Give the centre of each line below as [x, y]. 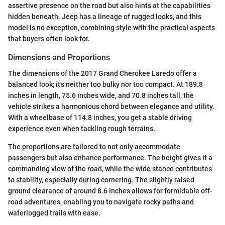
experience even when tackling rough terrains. [82, 128]
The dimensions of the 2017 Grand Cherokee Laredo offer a [102, 73]
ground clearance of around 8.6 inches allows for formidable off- [110, 191]
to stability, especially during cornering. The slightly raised [101, 180]
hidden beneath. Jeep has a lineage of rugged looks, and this [105, 16]
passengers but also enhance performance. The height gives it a [110, 157]
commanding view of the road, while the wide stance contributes [110, 168]
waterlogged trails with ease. [54, 213]
